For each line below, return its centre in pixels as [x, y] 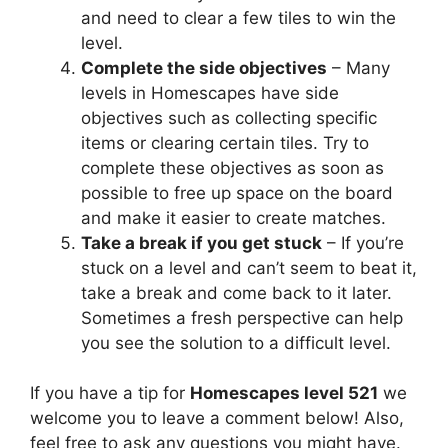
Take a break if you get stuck [201, 242]
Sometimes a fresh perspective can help [242, 317]
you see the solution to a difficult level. [236, 342]
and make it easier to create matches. [233, 217]
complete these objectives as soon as [232, 167]
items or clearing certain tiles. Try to [225, 142]
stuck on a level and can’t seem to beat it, [249, 267]
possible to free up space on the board [237, 192]
